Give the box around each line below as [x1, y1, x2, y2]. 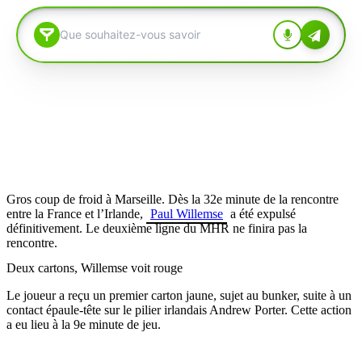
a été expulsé [227, 206, 296, 221]
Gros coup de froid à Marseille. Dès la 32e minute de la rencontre [6, 192, 339, 206]
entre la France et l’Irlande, [6, 206, 146, 221]
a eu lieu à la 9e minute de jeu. [6, 318, 161, 332]
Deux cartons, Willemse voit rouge [6, 261, 183, 276]
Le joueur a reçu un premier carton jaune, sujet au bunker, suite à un [6, 288, 351, 303]
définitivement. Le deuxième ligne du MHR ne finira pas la [6, 221, 307, 235]
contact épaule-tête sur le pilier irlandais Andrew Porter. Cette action [6, 303, 351, 318]
